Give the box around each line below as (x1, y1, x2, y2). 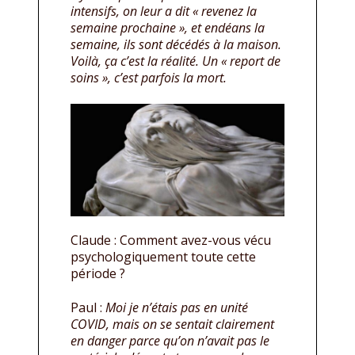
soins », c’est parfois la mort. (71, 69, 227, 87)
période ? (71, 265, 125, 283)
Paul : (71, 299, 105, 317)
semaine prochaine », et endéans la (71, 19, 265, 37)
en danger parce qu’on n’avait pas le (71, 332, 269, 350)
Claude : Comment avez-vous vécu (71, 231, 271, 250)
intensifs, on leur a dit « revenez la (71, 2, 257, 21)
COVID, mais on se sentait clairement (71, 315, 274, 334)
